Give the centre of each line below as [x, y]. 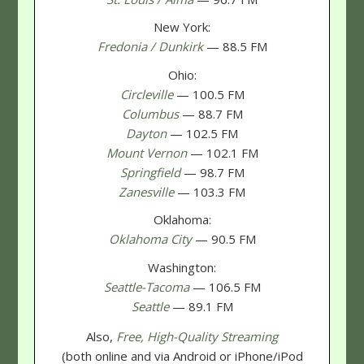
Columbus [150, 113]
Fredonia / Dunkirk [150, 47]
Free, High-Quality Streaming [197, 337]
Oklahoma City [150, 239]
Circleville [146, 94]
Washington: [182, 267]
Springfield [150, 172]
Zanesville [146, 191]
